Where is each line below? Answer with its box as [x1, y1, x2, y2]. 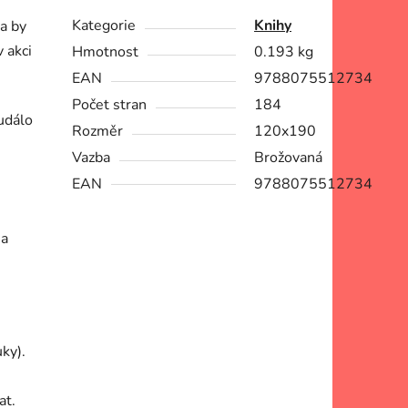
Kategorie [72, 15, 137, 36]
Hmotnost [72, 42, 139, 63]
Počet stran [72, 95, 148, 116]
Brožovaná [254, 148, 323, 168]
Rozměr [72, 121, 124, 142]
